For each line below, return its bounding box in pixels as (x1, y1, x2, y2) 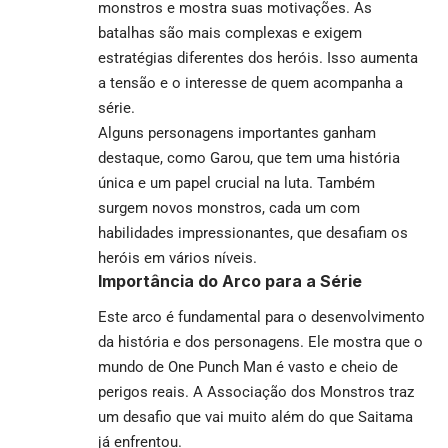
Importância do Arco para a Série (98, 270, 362, 291)
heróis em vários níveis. (98, 248, 257, 267)
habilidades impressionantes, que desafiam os (98, 223, 408, 242)
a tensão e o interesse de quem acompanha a (98, 73, 403, 92)
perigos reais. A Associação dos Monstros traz (98, 383, 414, 402)
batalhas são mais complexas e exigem (98, 23, 362, 42)
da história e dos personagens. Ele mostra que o (98, 333, 423, 352)
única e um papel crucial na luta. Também (98, 173, 375, 192)
